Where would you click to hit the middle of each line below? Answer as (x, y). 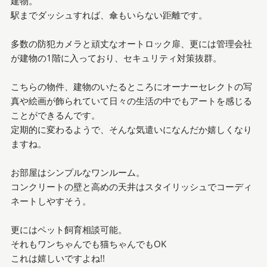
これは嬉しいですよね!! (58, 258)
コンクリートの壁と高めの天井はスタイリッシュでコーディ (131, 186)
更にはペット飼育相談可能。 (69, 229)
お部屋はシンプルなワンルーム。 (77, 172)
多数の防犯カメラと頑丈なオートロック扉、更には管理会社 (131, 43)
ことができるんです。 (55, 115)
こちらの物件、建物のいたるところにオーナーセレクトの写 (131, 86)
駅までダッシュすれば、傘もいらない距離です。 (109, 15)
